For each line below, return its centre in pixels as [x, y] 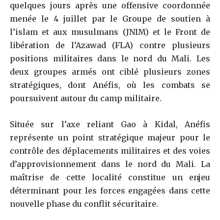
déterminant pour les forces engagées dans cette [110, 190]
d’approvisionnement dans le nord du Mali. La [110, 164]
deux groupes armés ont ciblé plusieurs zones [110, 71]
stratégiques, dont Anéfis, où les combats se [110, 85]
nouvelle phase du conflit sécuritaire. [84, 204]
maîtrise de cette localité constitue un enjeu [110, 177]
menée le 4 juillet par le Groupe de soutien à [110, 18]
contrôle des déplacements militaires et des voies [110, 151]
